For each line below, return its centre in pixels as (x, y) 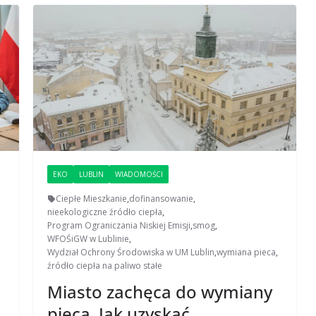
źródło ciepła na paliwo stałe (105, 266)
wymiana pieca (247, 253)
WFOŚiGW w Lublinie (89, 239)
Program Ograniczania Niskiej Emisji (119, 226)
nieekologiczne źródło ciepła (105, 212)
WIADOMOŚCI (139, 175)
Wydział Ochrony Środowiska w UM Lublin (131, 253)
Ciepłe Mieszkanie (92, 199)
